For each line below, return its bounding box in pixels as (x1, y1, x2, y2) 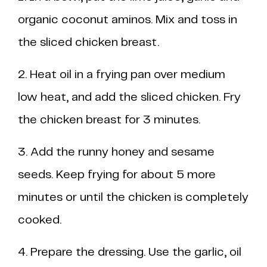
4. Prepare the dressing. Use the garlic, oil (18, 247, 241, 258)
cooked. (18, 215, 61, 226)
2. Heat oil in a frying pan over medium (18, 69, 225, 80)
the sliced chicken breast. (18, 37, 159, 48)
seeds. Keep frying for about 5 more (18, 169, 216, 181)
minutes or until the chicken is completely (18, 192, 249, 203)
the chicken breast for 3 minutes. (18, 114, 200, 126)
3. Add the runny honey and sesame (18, 147, 215, 158)
